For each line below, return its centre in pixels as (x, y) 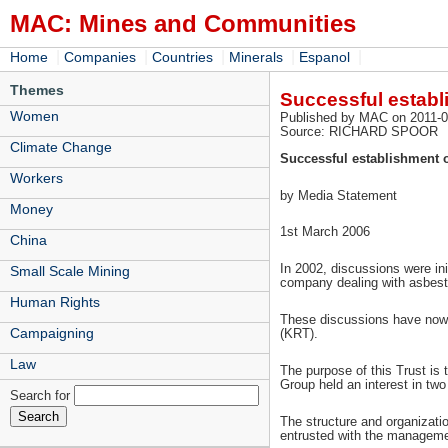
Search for (42, 395)
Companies (100, 57)
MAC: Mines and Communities (183, 23)
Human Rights (55, 302)
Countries (182, 57)
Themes (37, 90)
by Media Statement (338, 195)
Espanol (324, 57)
